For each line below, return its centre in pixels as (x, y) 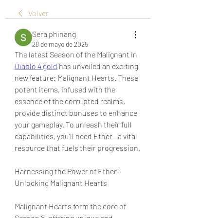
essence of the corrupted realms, (70, 101)
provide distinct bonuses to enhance (76, 113)
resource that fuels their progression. (77, 148)
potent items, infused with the (65, 89)
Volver (38, 13)
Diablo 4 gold (36, 66)
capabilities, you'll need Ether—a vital (76, 136)
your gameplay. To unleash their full (73, 124)
